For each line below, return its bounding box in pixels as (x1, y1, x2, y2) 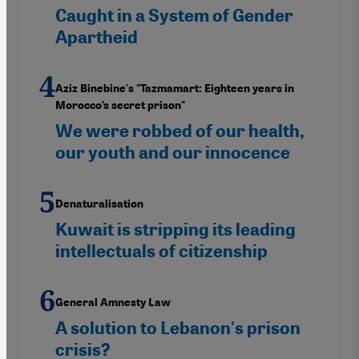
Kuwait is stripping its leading (55, 219, 296, 241)
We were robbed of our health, (55, 120, 305, 143)
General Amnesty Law (55, 296, 171, 310)
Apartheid (55, 26, 138, 49)
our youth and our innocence (55, 142, 290, 164)
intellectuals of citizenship (55, 240, 268, 263)
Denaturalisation (55, 197, 143, 212)
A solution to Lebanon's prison (55, 317, 301, 340)
